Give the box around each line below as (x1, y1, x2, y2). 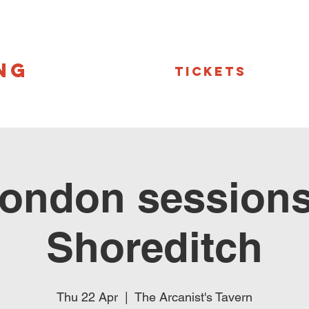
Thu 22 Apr (57, 290, 118, 304)
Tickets (175, 63, 246, 79)
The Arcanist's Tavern (134, 290, 252, 304)
